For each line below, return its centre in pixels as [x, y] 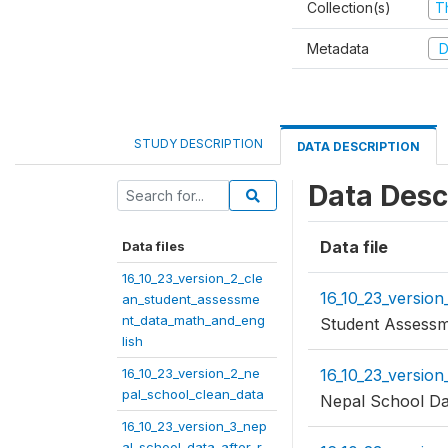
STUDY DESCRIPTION [198, 143]
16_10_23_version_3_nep [194, 426]
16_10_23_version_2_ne [191, 373]
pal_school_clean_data [193, 394]
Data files [153, 246]
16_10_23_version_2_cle [192, 278]
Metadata [338, 48]
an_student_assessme [191, 299]
